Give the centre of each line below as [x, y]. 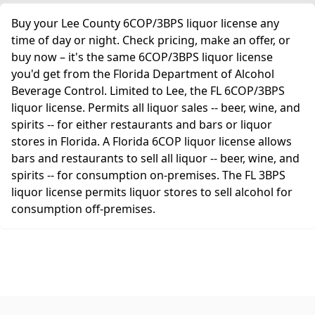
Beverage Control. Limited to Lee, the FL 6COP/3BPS [148, 91]
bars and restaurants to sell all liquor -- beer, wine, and [155, 158]
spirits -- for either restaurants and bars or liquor [142, 124]
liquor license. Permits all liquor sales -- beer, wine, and [156, 108]
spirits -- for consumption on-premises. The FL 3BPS [148, 175]
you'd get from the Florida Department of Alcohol [143, 74]
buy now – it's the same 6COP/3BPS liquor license [142, 57]
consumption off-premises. [83, 209]
